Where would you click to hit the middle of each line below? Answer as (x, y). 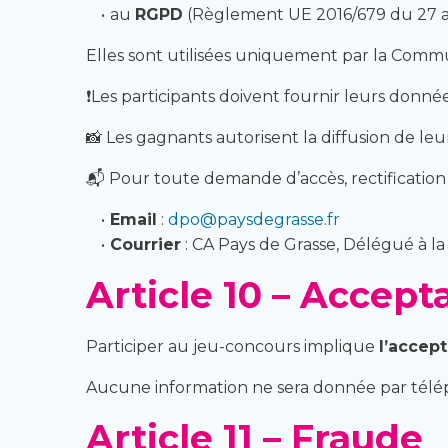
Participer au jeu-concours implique (232, 346)
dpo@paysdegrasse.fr (253, 219)
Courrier (145, 244)
